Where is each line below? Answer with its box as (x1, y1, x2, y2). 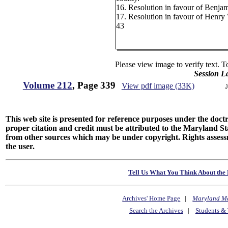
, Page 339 (72, 80, 116, 91)
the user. (6, 142, 35, 151)
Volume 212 (22, 80, 72, 91)
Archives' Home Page (122, 194, 181, 203)
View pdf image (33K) (121, 81, 194, 90)
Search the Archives (129, 207, 183, 215)
